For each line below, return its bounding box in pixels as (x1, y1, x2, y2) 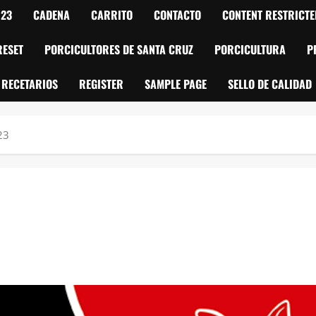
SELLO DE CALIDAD (228, 75, 312, 92)
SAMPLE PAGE (145, 75, 207, 92)
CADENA (33, 6, 70, 23)
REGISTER (79, 75, 123, 92)
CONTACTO (154, 6, 201, 23)
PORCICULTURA (214, 41, 286, 58)
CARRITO (91, 6, 133, 23)
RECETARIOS (1, 75, 58, 92)
